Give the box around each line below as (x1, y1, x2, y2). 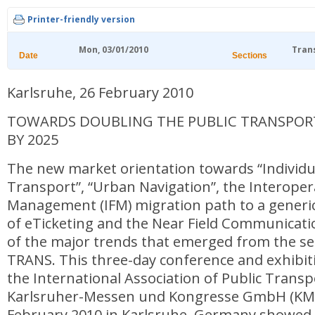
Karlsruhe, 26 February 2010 (7, 82, 193, 102)
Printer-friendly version (27, 13, 135, 25)
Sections (232, 50, 267, 60)
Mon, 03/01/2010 (79, 43, 148, 56)
